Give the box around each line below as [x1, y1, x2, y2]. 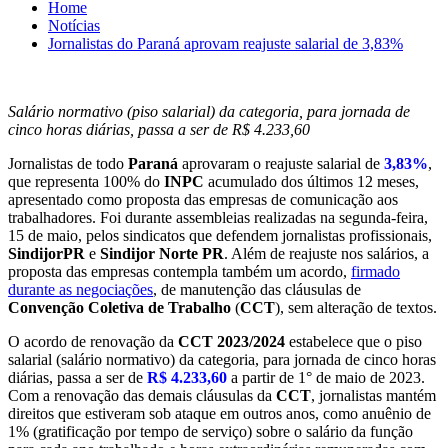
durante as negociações [8, 280, 153, 298]
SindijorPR [8, 244, 85, 262]
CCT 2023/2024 [178, 332, 285, 350]
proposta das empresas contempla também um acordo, [8, 262, 351, 280]
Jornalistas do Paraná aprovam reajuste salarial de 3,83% [48, 34, 403, 52]
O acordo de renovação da [8, 332, 178, 350]
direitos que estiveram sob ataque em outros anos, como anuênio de [8, 404, 431, 422]
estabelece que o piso [285, 332, 422, 350]
